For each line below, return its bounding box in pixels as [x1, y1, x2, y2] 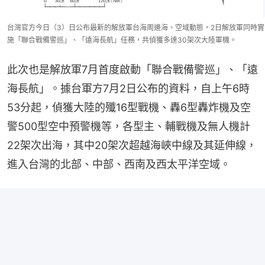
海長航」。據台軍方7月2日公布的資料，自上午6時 [7, 82, 250, 95]
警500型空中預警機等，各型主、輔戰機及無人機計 [7, 119, 250, 132]
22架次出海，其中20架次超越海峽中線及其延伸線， [7, 138, 257, 151]
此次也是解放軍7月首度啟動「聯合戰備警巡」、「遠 [7, 63, 258, 76]
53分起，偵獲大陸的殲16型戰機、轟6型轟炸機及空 [7, 101, 251, 114]
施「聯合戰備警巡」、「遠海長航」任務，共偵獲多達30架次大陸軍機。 [7, 35, 237, 44]
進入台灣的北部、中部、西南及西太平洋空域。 [7, 157, 231, 170]
